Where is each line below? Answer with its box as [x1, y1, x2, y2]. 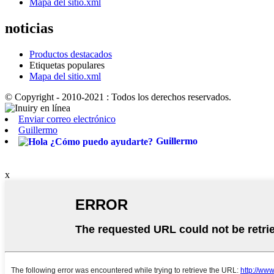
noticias [5, 20, 53, 36]
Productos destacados [29, 48, 112, 59]
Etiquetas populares [29, 59, 105, 70]
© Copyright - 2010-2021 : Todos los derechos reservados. [5, 91, 231, 102]
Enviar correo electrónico [18, 113, 116, 124]
